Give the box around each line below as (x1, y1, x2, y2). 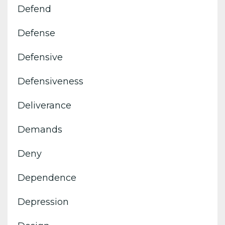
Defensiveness (18, 75, 83, 87)
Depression (18, 196, 69, 207)
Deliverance (18, 99, 71, 111)
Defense (18, 27, 55, 39)
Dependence (18, 172, 76, 183)
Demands (18, 124, 62, 135)
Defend (18, 3, 51, 15)
